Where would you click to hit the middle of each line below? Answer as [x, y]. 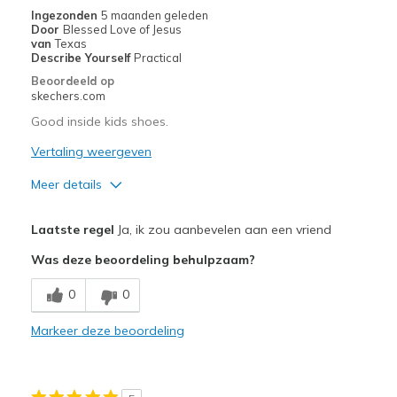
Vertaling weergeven [91, 151]
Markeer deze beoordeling [107, 330]
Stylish [53, 377]
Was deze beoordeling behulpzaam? [143, 259]
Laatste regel [72, 229]
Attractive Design [82, 242]
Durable [57, 343]
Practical [157, 57]
